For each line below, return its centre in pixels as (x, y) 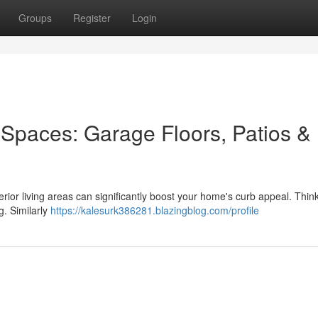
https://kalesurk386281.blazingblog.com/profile (155, 210)
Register (92, 18)
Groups (35, 18)
